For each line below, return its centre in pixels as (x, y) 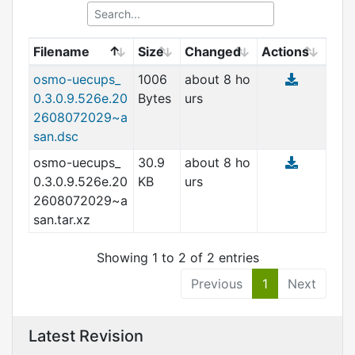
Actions (285, 51)
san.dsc (55, 136)
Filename (61, 51)
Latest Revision (86, 336)
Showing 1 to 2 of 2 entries (177, 258)
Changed (212, 51)
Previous (217, 284)
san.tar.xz (61, 219)
